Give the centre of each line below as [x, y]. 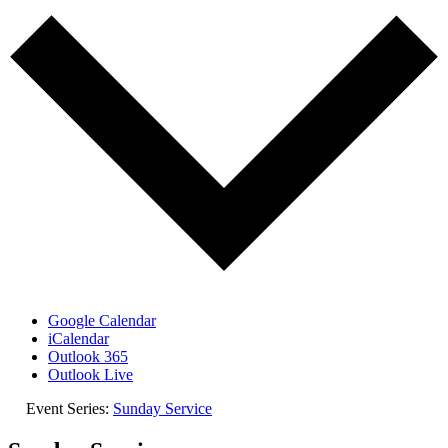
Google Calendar [102, 320]
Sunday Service [162, 408]
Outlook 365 [88, 356]
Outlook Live [90, 374]
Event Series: [69, 408]
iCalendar [78, 338]
